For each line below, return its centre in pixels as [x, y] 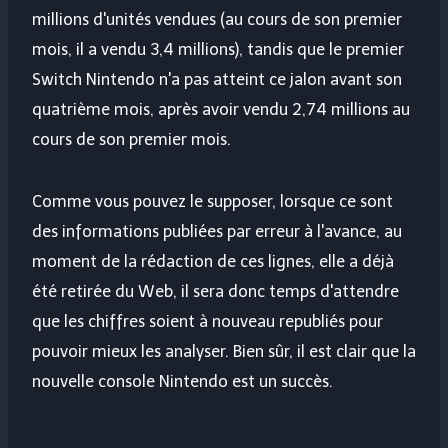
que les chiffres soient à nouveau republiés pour [207, 322]
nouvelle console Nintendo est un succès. [182, 382]
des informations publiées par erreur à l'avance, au [217, 232]
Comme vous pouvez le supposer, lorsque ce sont [212, 202]
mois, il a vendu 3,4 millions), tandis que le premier [218, 50]
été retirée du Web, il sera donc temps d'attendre [215, 292]
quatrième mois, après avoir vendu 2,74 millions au [221, 110]
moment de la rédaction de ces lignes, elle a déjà [213, 262]
